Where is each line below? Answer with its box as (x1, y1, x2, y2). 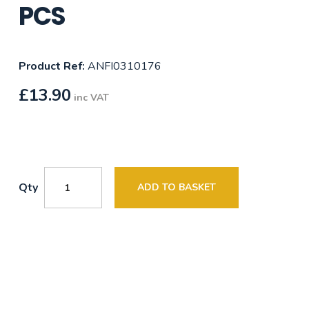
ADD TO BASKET (137, 181, 216, 194)
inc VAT (73, 91, 109, 104)
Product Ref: (18, 59, 85, 74)
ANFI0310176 (84, 59, 161, 74)
